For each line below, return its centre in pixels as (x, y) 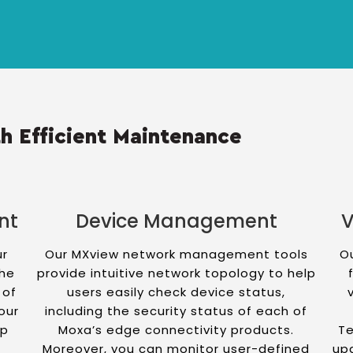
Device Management (176, 221)
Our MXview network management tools (176, 254)
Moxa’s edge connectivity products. (176, 330)
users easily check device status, (176, 292)
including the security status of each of (176, 311)
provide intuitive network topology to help (176, 273)
